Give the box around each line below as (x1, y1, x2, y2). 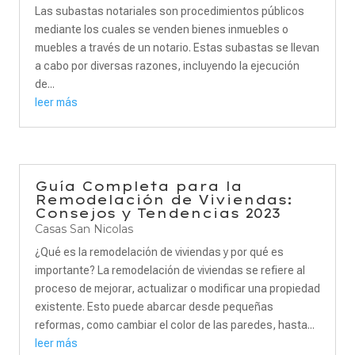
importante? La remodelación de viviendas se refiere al (35, 264, 305, 277)
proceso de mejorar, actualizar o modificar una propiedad (35, 282, 320, 295)
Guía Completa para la (35, 178, 242, 194)
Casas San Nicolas (35, 222, 133, 236)
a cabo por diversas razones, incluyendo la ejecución (35, 59, 300, 72)
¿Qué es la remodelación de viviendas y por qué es (35, 246, 284, 258)
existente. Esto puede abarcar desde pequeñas (35, 300, 273, 313)
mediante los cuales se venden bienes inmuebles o (35, 23, 288, 36)
